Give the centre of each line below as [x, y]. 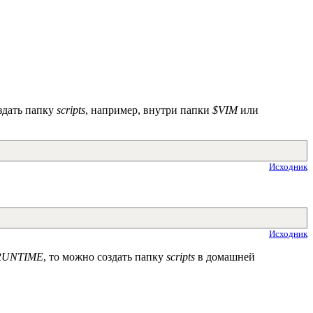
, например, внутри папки [149, 110]
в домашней [225, 256]
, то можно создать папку [105, 256]
